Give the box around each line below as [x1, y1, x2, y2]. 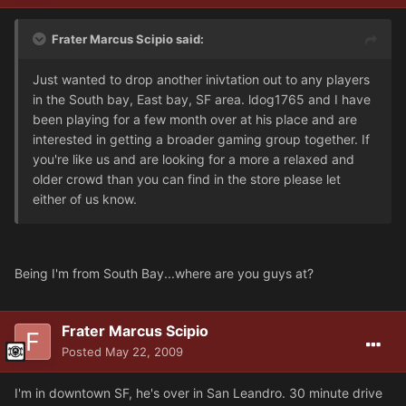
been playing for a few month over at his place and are [33, 111, 357, 127]
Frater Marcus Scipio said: [52, 31, 204, 46]
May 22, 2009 [105, 343, 183, 359]
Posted [62, 343, 105, 359]
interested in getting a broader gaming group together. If [33, 130, 370, 147]
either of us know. [33, 190, 137, 207]
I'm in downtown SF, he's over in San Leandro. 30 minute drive [14, 384, 382, 401]
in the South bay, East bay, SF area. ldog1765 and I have [33, 91, 371, 107]
